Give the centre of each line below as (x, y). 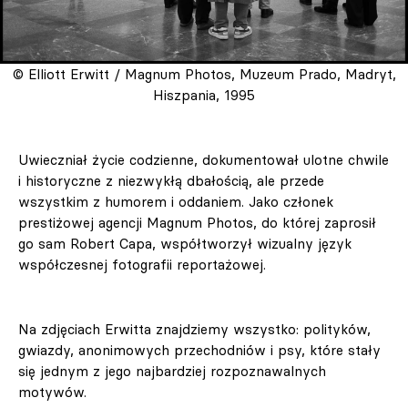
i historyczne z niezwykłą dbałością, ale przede (171, 181)
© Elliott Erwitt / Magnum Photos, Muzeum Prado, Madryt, (204, 75)
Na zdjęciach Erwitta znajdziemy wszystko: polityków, (194, 330)
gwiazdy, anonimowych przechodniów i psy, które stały (199, 351)
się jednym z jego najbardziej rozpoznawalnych (172, 372)
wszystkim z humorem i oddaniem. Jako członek (176, 202)
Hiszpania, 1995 (204, 96)
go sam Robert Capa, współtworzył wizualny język (185, 244)
